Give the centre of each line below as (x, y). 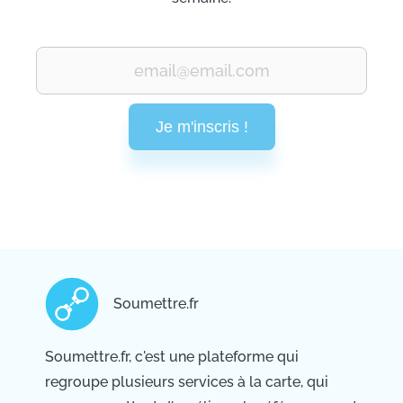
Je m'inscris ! (201, 126)
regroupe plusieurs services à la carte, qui (187, 381)
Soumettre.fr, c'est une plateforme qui (172, 356)
